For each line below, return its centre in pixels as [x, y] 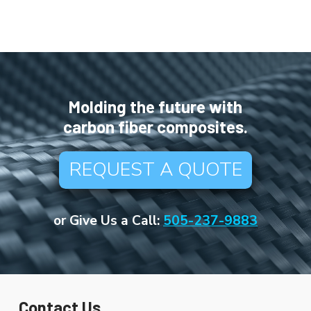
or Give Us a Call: [107, 221]
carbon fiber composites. [155, 126]
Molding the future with [155, 106]
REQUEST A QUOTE [155, 170]
